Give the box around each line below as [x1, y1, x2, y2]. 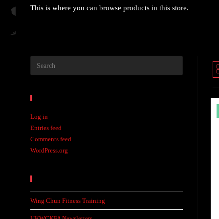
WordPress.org [30, 147, 68, 154]
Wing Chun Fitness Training [30, 197, 105, 204]
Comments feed [30, 135, 71, 143]
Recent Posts [39, 175, 86, 182]
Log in [30, 113, 48, 120]
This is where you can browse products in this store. [30, 4, 189, 12]
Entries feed [30, 124, 62, 131]
